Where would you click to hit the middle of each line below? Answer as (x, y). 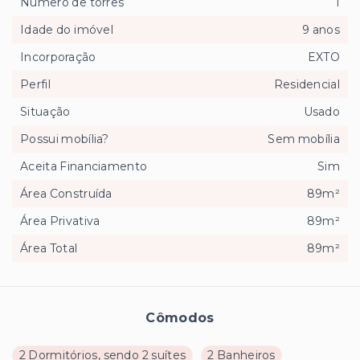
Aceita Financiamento (84, 167)
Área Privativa (60, 221)
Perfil (35, 85)
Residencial (307, 85)
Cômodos (180, 318)
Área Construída (66, 194)
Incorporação (58, 57)
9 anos (321, 30)
